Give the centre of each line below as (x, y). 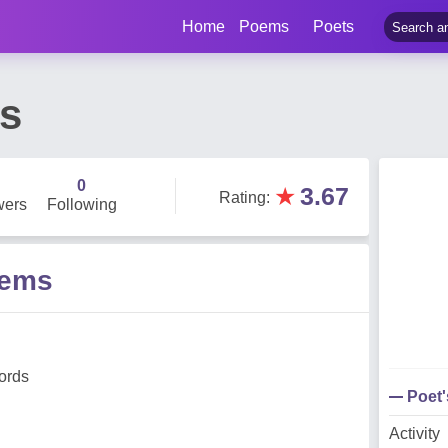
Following (81, 204)
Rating (242, 197)
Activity (414, 433)
